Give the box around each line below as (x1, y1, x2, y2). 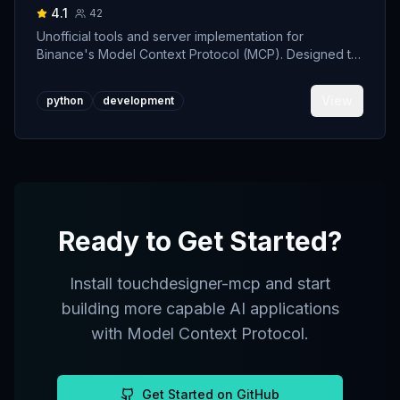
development (103, 94, 174, 107)
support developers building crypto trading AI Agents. (295, 64, 353, 79)
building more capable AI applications (61, 299, 339, 318)
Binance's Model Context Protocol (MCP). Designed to (37, 46, 359, 62)
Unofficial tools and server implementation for (37, 29, 304, 44)
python (46, 94, 83, 107)
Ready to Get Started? (58, 225, 342, 257)
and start (261, 274, 330, 293)
